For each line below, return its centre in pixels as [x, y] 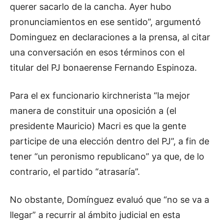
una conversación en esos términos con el [97, 52]
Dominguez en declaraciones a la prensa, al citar [110, 37]
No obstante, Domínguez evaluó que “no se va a [110, 199]
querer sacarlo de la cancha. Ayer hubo [91, 6]
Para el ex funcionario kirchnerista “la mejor [100, 95]
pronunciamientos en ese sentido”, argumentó [105, 22]
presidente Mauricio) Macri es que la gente [98, 126]
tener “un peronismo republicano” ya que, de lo [107, 156]
